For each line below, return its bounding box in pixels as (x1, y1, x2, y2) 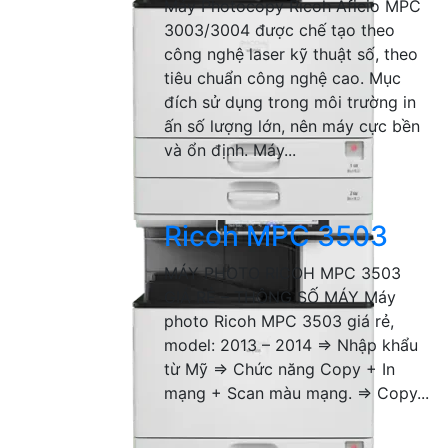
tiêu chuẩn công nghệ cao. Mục (164, 68, 402, 88)
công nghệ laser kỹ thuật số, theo (164, 44, 419, 64)
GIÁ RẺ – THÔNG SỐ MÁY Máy (164, 287, 397, 307)
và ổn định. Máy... (164, 140, 297, 160)
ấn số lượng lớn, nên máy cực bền (164, 116, 421, 136)
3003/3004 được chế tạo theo (164, 20, 396, 40)
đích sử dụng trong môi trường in (164, 92, 417, 112)
